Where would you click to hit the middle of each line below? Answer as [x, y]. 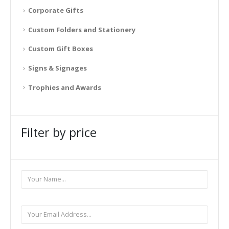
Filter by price [59, 132]
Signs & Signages [58, 68]
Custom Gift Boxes [61, 49]
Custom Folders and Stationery [82, 29]
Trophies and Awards [65, 87]
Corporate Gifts [56, 10]
